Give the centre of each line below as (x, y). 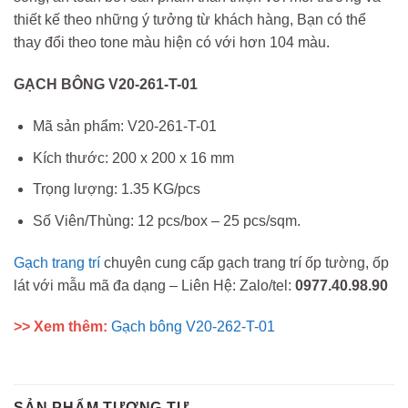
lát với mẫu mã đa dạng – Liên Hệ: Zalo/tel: (154, 285)
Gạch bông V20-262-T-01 (193, 327)
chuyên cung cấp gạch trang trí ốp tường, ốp (245, 262)
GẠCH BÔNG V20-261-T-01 (106, 85)
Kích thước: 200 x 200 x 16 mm (133, 158)
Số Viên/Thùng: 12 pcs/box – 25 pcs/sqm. (166, 220)
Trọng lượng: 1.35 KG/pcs (116, 189)
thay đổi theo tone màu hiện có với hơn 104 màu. (172, 43)
